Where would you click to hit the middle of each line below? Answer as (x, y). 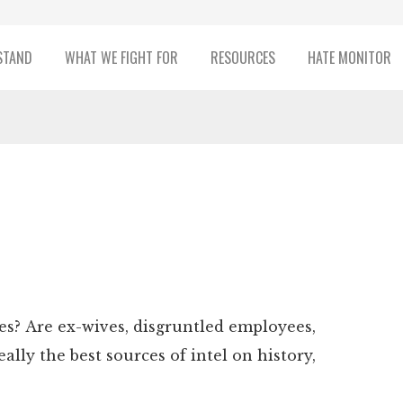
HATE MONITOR (349, 58)
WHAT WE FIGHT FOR (121, 58)
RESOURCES (242, 58)
